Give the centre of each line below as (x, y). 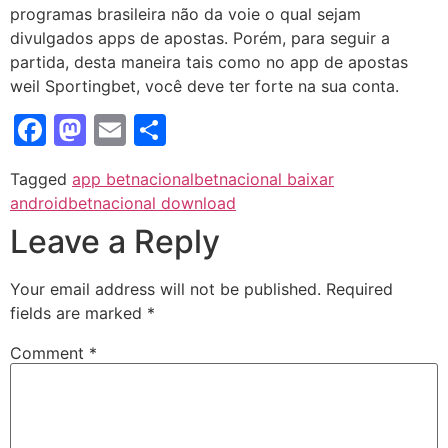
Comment (49, 352)
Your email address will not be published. (165, 288)
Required (359, 288)
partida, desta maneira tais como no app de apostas (209, 61)
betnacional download (152, 202)
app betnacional (133, 178)
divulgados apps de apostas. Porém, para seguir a (200, 37)
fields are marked (78, 312)
